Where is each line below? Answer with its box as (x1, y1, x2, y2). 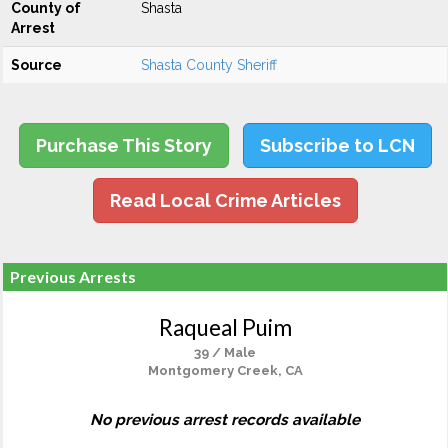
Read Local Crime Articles (109, 190, 341, 211)
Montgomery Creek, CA (147, 363, 303, 378)
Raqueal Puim (158, 314, 292, 341)
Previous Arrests (10, 267, 136, 286)
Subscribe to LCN (259, 135, 415, 156)
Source (11, 57, 62, 73)
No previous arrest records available (90, 411, 360, 429)
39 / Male (194, 345, 256, 360)
